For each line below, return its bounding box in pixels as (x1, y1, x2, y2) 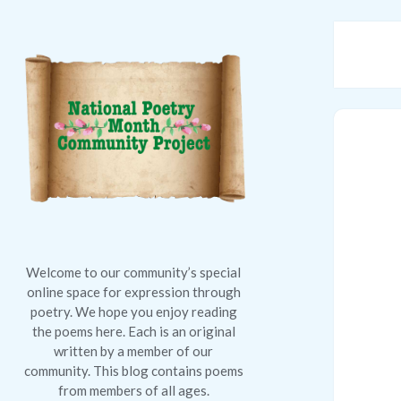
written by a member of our (54, 342, 214, 359)
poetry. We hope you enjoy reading (30, 303, 237, 320)
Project (21, 141, 96, 169)
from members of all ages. (57, 381, 209, 398)
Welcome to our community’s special (26, 263, 242, 280)
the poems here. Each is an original (31, 322, 235, 339)
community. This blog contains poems (23, 362, 243, 379)
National (21, 40, 112, 69)
